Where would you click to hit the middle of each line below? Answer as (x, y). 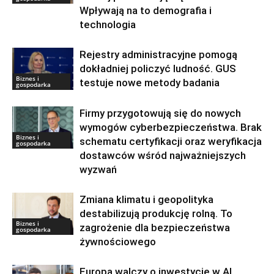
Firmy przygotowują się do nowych (160, 113)
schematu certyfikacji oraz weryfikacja (171, 141)
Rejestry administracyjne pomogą (158, 54)
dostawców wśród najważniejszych (163, 155)
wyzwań (98, 169)
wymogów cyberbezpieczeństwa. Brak (171, 127)
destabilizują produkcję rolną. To (156, 213)
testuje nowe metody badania (150, 82)
